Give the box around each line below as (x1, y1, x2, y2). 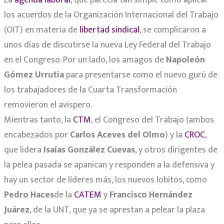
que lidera (4, 142, 43, 157)
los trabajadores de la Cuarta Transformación (4, 82, 177, 97)
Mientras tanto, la (4, 112, 73, 127)
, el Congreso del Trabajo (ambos (91, 112, 214, 127)
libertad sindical (79, 22, 139, 37)
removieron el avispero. (4, 97, 92, 112)
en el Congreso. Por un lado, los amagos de (4, 52, 166, 67)
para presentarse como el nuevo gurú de (66, 67, 217, 82)
